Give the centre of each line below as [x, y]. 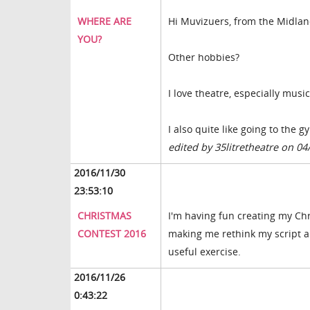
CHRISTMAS [104, 216]
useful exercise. [204, 252]
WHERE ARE [104, 21]
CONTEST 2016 [112, 234]
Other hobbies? [204, 57]
